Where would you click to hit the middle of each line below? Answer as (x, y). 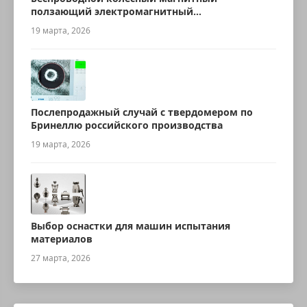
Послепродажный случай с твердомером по (142, 112)
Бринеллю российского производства (127, 125)
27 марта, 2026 (61, 258)
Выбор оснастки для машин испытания (131, 226)
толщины (55, 37)
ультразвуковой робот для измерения (128, 24)
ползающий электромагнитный (112, 11)
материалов (62, 239)
